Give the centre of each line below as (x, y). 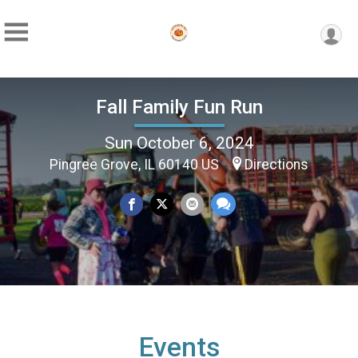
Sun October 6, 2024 (179, 143)
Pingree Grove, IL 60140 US (136, 164)
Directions (276, 164)
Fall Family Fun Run (179, 107)
